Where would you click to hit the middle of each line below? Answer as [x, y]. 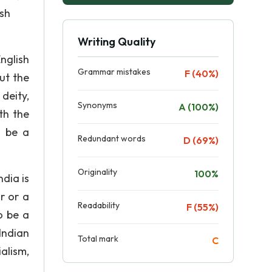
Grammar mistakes [114, 72]
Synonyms [97, 105]
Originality [97, 172]
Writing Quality [117, 42]
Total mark [98, 239]
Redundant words [112, 138]
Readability [99, 205]
